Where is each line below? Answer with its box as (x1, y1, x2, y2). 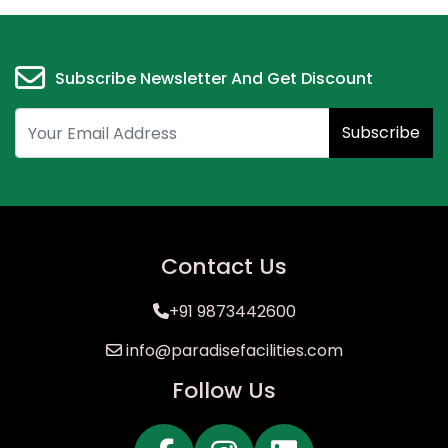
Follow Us (172, 375, 276, 406)
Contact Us (161, 251, 287, 282)
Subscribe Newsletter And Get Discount (55, 66, 373, 90)
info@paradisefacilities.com (121, 339, 343, 362)
